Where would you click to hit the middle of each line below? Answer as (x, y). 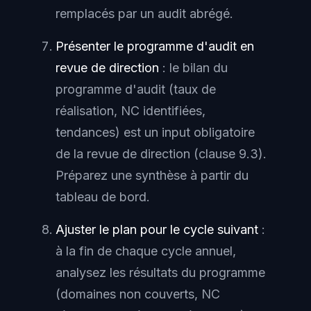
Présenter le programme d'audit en (155, 47)
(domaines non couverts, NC (138, 294)
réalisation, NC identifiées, (131, 111)
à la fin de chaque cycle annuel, (146, 251)
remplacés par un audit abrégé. (144, 14)
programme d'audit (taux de (136, 90)
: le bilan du (193, 68)
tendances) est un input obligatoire (155, 133)
